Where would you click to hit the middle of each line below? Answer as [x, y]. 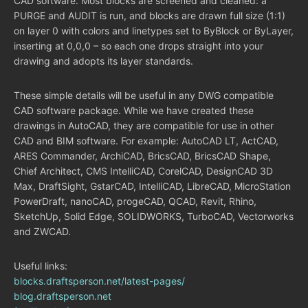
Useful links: [41, 266]
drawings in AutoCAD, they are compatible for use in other [144, 125]
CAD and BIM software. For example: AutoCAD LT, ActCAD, [146, 141]
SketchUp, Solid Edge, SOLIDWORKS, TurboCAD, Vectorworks [154, 216]
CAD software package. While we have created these [134, 110]
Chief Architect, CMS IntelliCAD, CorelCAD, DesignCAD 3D [143, 171]
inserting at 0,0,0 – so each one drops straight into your [139, 46]
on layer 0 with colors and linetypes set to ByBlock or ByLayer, [154, 31]
